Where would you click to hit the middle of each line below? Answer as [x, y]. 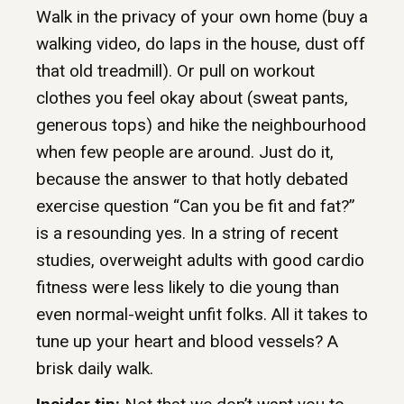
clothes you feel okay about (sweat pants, [192, 98]
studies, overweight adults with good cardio [200, 261]
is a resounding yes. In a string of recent [187, 234]
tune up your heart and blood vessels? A [187, 342]
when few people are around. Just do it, [185, 152]
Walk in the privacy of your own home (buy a [202, 17]
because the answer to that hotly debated [192, 179]
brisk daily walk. [95, 369]
